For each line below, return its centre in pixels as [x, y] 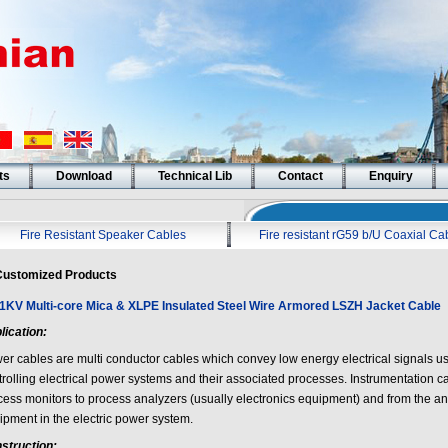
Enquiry [390, 176]
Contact [300, 176]
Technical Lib [194, 176]
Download [83, 176]
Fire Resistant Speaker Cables [102, 235]
